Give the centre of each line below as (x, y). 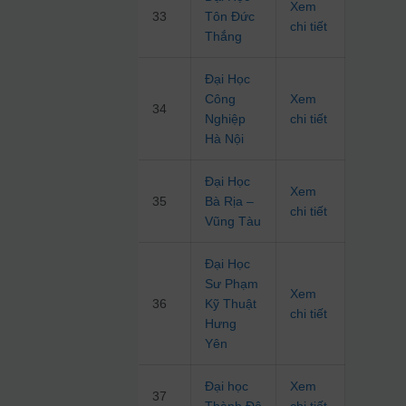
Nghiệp (226, 119)
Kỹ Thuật (231, 304)
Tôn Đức (230, 17)
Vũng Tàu (233, 222)
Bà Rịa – (230, 202)
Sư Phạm (232, 284)
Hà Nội (225, 139)
